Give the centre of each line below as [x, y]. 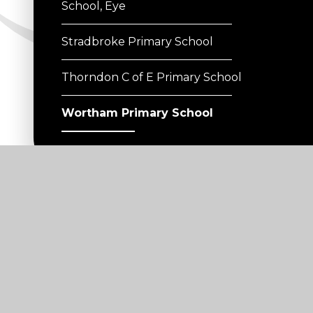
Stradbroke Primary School [137, 42]
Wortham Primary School [137, 113]
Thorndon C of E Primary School [152, 78]
